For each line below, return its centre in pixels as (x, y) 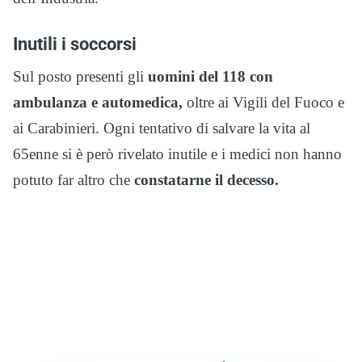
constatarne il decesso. (206, 179)
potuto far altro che (74, 179)
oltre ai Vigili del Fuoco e (265, 102)
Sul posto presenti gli (80, 76)
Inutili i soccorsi (75, 43)
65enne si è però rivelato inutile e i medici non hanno (177, 154)
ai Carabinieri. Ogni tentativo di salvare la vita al (162, 128)
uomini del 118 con (210, 76)
